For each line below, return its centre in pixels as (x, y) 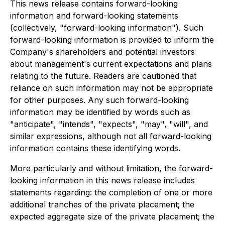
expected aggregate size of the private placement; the (112, 216)
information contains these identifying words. (95, 148)
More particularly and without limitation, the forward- (111, 168)
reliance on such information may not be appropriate (111, 88)
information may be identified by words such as (100, 112)
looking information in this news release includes (102, 180)
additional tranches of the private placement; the (102, 204)
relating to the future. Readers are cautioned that (103, 76)
